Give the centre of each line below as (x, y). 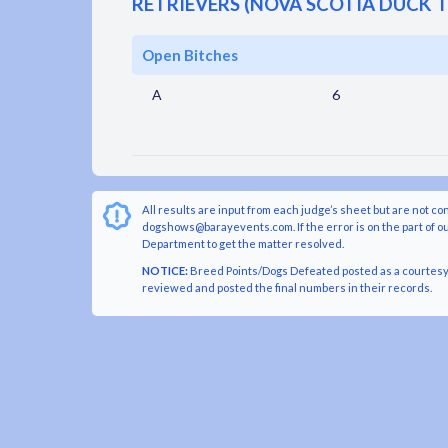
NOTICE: (165, 271)
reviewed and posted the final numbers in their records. (287, 288)
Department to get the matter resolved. (243, 244)
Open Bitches (190, 55)
